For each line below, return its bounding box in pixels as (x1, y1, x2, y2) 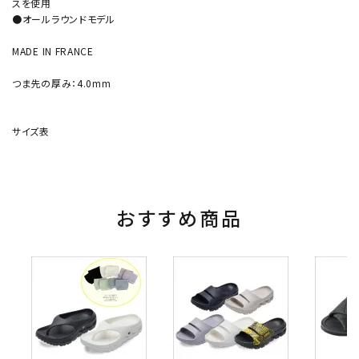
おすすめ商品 (116, 203, 243, 232)
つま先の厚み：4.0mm (12, 75, 111, 90)
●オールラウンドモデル (12, 11, 115, 26)
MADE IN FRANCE (12, 43, 94, 58)
